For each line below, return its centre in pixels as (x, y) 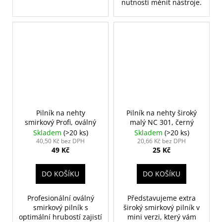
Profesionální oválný (60, 198)
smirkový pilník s (60, 207)
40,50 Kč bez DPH (60, 141)
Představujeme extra (162, 198)
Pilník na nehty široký (162, 112)
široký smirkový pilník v (162, 207)
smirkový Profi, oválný (60, 122)
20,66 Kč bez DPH (162, 141)
